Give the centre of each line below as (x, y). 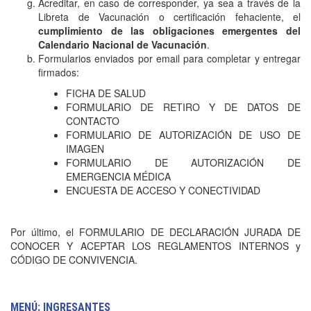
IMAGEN (85, 149)
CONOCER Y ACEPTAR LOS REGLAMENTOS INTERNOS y (155, 246)
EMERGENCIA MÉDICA (118, 176)
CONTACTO (93, 121)
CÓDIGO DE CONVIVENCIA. (74, 260)
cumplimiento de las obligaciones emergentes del (169, 31)
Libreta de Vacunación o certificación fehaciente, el (169, 17)
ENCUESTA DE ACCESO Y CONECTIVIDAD (163, 190)
